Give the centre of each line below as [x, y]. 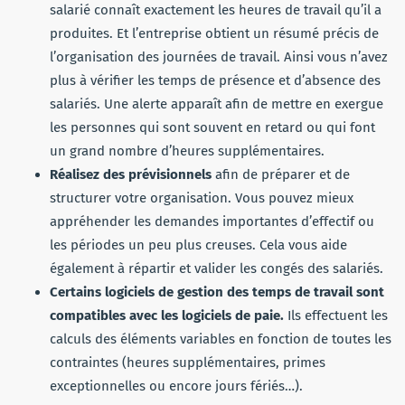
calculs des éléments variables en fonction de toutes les [221, 339]
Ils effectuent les [336, 316]
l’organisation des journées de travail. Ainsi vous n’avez [219, 57]
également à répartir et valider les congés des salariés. [217, 269]
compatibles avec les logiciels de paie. [167, 316]
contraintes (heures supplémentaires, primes [188, 363]
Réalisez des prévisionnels [131, 175]
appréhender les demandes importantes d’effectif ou [212, 222]
